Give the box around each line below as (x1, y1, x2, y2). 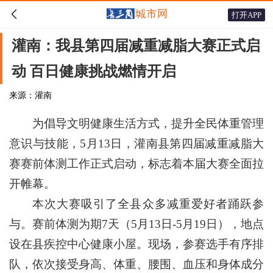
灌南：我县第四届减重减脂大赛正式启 (12, 38, 260, 54)
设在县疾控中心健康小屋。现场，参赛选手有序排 (9, 238, 264, 250)
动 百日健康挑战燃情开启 (12, 63, 176, 79)
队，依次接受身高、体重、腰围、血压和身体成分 (9, 258, 264, 271)
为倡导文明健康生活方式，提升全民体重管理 (32, 117, 264, 130)
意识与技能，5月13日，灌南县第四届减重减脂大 (9, 137, 264, 150)
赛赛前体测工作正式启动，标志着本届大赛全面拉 (9, 157, 264, 170)
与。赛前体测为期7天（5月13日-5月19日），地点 (9, 218, 264, 230)
